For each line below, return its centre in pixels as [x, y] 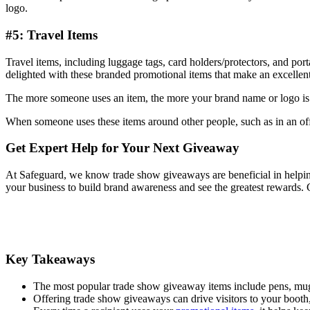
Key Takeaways [50, 259]
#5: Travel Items [52, 35]
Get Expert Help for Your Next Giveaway [122, 148]
